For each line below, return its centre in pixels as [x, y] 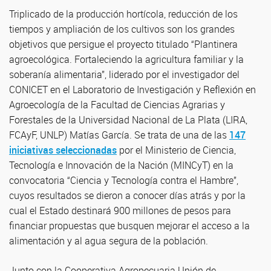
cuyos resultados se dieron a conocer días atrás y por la [127, 195]
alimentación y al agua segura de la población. [109, 241]
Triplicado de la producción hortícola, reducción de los [123, 14]
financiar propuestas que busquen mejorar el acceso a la [129, 226]
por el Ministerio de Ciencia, [176, 150]
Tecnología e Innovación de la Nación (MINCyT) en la [121, 165]
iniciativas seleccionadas [63, 150]
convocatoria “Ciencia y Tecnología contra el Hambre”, [124, 180]
